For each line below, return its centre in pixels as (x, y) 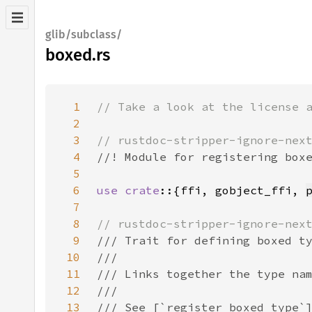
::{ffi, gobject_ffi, (233, 190)
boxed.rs (78, 55)
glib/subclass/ (84, 34)
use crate (128, 190)
